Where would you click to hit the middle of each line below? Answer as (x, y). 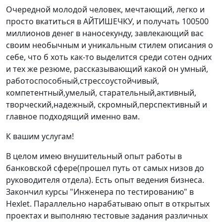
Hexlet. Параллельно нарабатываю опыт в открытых (108, 204)
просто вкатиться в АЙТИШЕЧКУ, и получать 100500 (107, 21)
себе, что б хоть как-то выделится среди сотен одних (109, 57)
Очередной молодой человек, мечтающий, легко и (105, 9)
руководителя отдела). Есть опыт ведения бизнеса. (105, 180)
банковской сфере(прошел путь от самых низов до (105, 168)
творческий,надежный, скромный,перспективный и (107, 105)
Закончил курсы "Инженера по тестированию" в (100, 192)
